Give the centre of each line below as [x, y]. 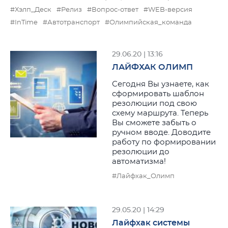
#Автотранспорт [71, 23]
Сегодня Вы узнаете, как [161, 84]
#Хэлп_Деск [31, 10]
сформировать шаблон [158, 94]
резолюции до [141, 152]
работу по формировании [164, 142]
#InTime [24, 23]
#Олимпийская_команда [148, 23]
